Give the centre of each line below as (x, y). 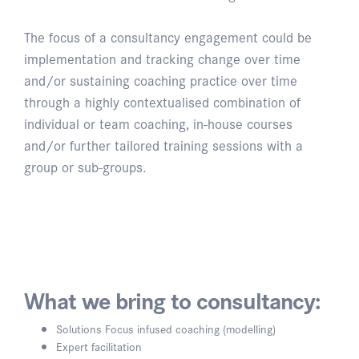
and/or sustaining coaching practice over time (161, 79)
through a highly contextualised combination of (162, 101)
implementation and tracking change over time (162, 58)
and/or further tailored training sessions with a (163, 144)
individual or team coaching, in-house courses (158, 123)
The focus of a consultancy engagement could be (168, 36)
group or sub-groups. (85, 166)
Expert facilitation (99, 347)
